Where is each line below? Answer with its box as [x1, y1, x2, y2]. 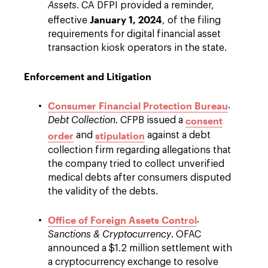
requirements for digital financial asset [48, 29, 221, 39]
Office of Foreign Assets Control [48, 214, 197, 226]
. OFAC [171, 230, 201, 239]
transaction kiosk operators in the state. [48, 43, 227, 53]
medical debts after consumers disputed [48, 173, 231, 182]
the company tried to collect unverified [48, 159, 224, 169]
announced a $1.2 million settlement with [48, 243, 232, 253]
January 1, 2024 [90, 14, 162, 25]
